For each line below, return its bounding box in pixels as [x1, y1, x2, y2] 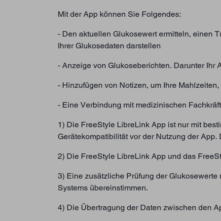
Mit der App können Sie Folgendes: [58, 9, 181, 19]
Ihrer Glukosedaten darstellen [58, 40, 161, 50]
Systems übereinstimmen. [58, 183, 148, 192]
